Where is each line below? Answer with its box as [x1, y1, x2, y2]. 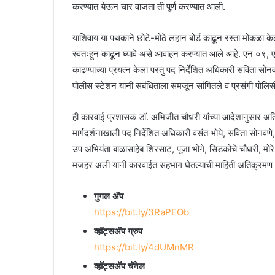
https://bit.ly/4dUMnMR [94, 241, 194, 253]
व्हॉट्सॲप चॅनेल [94, 260, 145, 272]
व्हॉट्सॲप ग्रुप [94, 225, 142, 237]
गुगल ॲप [94, 190, 123, 202]
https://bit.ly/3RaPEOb [94, 206, 189, 218]
